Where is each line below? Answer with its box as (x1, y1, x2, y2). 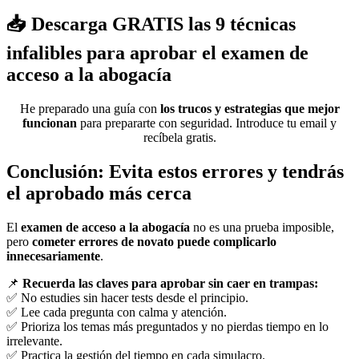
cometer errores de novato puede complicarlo (32, 235, 276, 249)
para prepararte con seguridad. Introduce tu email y (77, 116, 337, 131)
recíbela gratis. (143, 131, 216, 145)
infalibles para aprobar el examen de (6, 42, 309, 64)
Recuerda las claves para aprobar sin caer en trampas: (22, 276, 318, 291)
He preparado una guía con (19, 102, 160, 116)
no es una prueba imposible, (190, 220, 334, 235)
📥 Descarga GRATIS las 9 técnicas (6, 14, 296, 35)
